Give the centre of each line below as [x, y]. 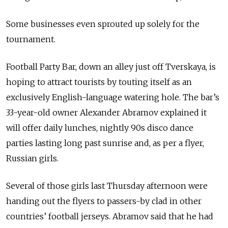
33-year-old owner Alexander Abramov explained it [106, 112]
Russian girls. [32, 158]
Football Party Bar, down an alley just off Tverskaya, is [111, 66]
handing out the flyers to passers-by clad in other [104, 201]
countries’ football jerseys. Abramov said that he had [110, 216]
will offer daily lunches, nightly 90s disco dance [100, 127]
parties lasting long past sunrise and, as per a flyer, [105, 143]
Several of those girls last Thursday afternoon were [107, 186]
